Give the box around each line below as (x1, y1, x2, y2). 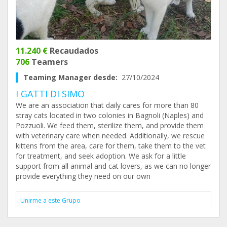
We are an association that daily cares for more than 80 (16, 100, 199, 110)
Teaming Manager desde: (23, 72, 122, 82)
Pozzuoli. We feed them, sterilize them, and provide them (16, 121, 204, 130)
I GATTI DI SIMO (16, 88, 85, 100)
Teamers (29, 56, 68, 67)
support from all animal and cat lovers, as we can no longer (16, 161, 211, 171)
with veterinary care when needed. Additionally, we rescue (16, 131, 205, 140)
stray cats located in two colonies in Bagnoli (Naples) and (16, 110, 204, 120)
